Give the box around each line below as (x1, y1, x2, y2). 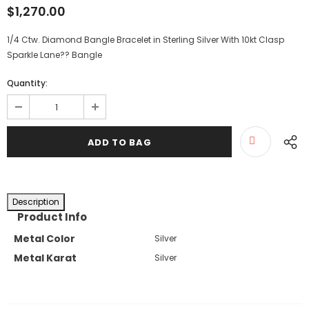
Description (12, 196, 59, 208)
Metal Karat (14, 250, 77, 265)
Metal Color (14, 231, 75, 246)
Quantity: (7, 77, 48, 89)
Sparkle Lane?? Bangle (7, 49, 102, 61)
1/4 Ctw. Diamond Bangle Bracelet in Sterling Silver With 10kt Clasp (7, 34, 284, 46)
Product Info (17, 210, 87, 224)
